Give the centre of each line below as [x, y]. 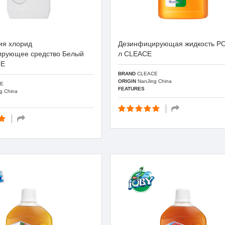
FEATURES [132, 88]
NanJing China [154, 81]
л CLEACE [135, 54]
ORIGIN [127, 81]
